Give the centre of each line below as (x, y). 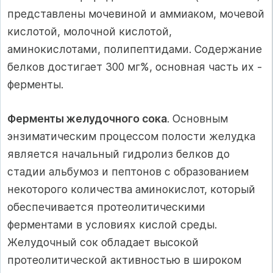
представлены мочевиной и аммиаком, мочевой (136, 14)
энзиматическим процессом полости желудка (131, 136)
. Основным (197, 118)
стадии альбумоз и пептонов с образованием (128, 171)
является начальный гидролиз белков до (119, 154)
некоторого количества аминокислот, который (131, 189)
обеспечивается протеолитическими (106, 207)
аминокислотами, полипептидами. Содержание (135, 49)
